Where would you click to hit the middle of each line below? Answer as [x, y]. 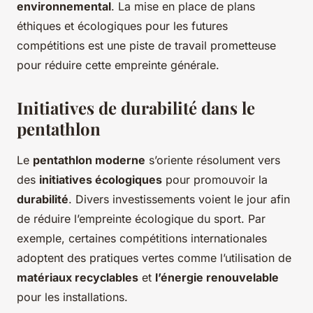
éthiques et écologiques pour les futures [122, 26]
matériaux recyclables [78, 277]
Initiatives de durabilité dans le [136, 107]
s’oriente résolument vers [213, 160]
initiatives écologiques [101, 179]
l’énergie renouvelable [217, 277]
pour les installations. [72, 297]
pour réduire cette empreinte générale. [118, 65]
